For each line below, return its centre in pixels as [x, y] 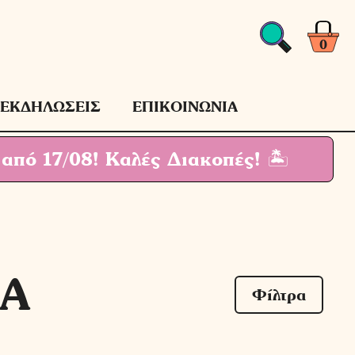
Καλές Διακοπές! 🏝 [193, 159]
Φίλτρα [279, 295]
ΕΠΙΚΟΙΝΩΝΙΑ [185, 107]
